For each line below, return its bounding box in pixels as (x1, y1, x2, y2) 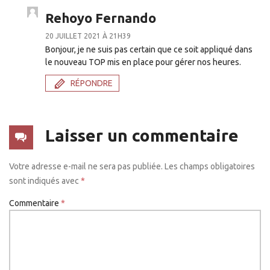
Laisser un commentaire (45, 126, 239, 145)
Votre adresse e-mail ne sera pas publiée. (9, 162, 163, 172)
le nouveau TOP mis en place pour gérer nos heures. (45, 57, 241, 67)
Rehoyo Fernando (45, 10, 156, 25)
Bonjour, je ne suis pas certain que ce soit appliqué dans (45, 44, 253, 54)
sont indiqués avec (9, 176, 81, 186)
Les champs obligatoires (165, 162, 255, 172)
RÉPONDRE (71, 78, 113, 88)
